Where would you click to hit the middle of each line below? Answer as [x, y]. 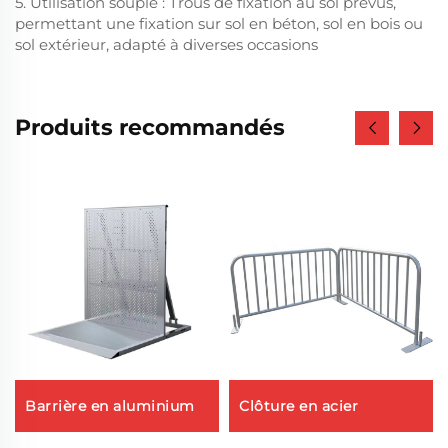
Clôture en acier [298, 406]
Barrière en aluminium [110, 406]
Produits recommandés [150, 127]
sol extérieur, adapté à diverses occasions [166, 44]
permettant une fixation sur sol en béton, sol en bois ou [219, 23]
